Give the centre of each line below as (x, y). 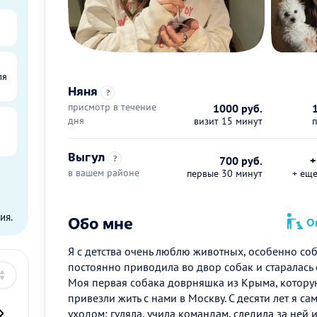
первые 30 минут (224, 173)
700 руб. (241, 161)
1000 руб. (237, 108)
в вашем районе (104, 173)
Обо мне (100, 222)
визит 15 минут (228, 121)
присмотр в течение (112, 107)
